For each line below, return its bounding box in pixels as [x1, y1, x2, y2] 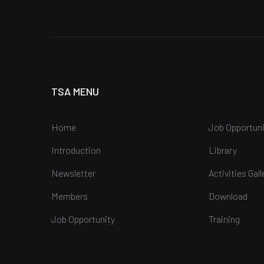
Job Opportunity [51, 213, 115, 225]
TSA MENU [51, 85, 99, 98]
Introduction [51, 144, 101, 156]
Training [208, 213, 240, 225]
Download [208, 190, 247, 202]
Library [208, 144, 237, 156]
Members [51, 190, 88, 202]
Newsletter [51, 167, 95, 179]
